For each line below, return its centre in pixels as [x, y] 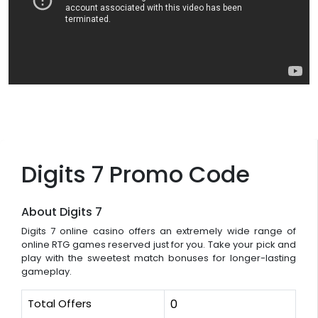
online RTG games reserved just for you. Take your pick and [159, 245]
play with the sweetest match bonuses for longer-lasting [159, 258]
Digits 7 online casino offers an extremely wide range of [159, 231]
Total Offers [60, 304]
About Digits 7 [62, 212]
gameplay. [46, 272]
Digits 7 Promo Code [136, 175]
